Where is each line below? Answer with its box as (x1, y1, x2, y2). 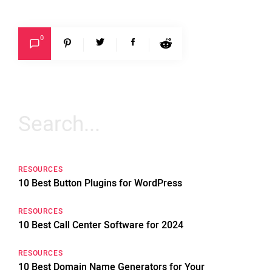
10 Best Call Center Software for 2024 (18, 217, 183, 233)
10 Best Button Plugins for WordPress (18, 175, 182, 191)
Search (18, 112, 46, 123)
